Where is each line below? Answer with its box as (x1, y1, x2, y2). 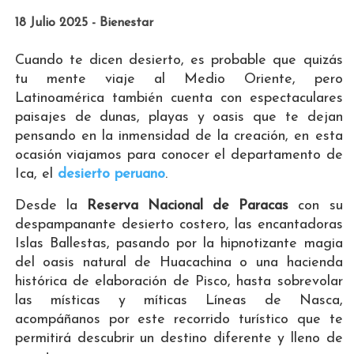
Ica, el (14, 166, 58, 182)
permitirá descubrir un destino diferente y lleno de (14, 330, 343, 346)
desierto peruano (57, 166, 165, 182)
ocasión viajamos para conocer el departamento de (14, 147, 343, 163)
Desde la (14, 198, 88, 213)
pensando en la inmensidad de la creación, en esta (14, 128, 343, 144)
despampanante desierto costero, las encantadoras (14, 217, 343, 232)
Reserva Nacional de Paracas (87, 198, 289, 213)
